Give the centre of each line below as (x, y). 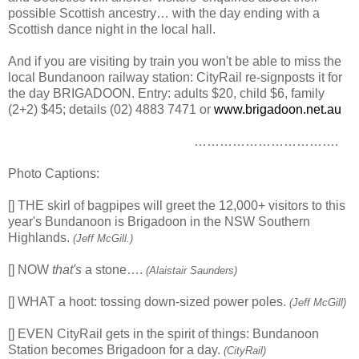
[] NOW (30, 270)
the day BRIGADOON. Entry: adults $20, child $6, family (166, 94)
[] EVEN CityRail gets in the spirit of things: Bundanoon (163, 334)
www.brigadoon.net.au (278, 110)
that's (67, 270)
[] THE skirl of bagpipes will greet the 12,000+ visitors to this (177, 206)
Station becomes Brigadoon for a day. (116, 350)
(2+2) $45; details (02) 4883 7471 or (111, 110)
